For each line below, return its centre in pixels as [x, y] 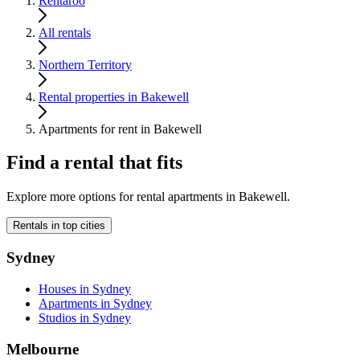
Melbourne [43, 349]
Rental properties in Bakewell [114, 96]
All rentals [65, 32]
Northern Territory [85, 64]
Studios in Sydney [85, 317]
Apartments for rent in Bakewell [120, 129]
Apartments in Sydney [95, 303]
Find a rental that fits [94, 163]
